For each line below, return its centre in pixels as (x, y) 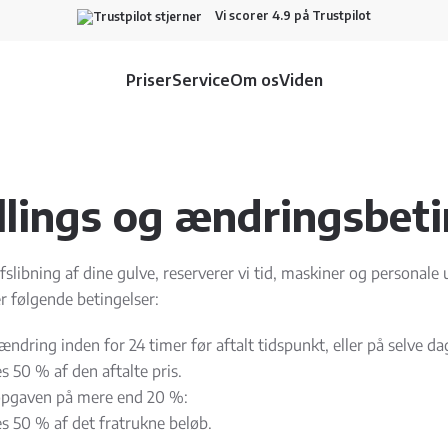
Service (200, 80)
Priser (148, 80)
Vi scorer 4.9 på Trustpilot (291, 15)
